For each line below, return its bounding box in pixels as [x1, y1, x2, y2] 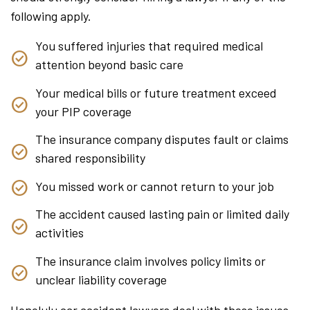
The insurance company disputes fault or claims [35, 131, 289, 147]
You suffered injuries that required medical [35, 38, 263, 54]
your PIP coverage [35, 103, 131, 119]
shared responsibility [35, 150, 145, 166]
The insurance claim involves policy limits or [35, 253, 266, 268]
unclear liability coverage [35, 271, 167, 287]
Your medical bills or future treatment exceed [35, 84, 277, 100]
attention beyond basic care [35, 57, 183, 73]
